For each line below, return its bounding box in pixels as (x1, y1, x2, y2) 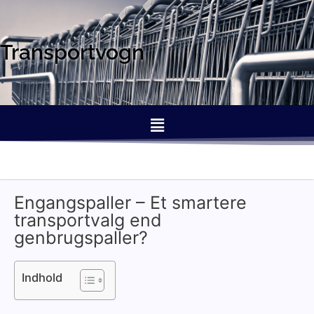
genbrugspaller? (14, 227, 148, 249)
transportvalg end (14, 210, 162, 231)
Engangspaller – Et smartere (14, 192, 247, 214)
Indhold (22, 271, 62, 285)
